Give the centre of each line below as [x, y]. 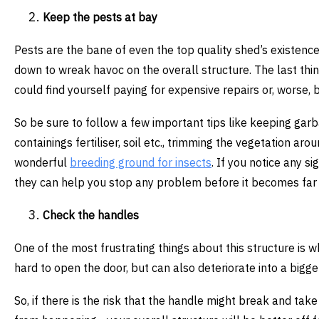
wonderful [42, 163]
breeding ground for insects [141, 163]
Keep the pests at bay [100, 17]
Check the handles [91, 215]
